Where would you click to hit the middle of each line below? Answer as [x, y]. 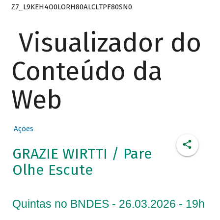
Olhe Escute [53, 170]
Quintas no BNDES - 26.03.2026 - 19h [108, 204]
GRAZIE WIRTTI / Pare [82, 154]
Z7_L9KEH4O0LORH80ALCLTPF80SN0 [71, 7]
